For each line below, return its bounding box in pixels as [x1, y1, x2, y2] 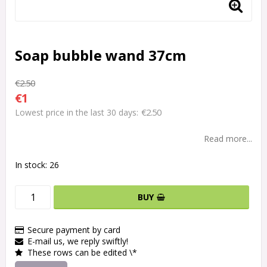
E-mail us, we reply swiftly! [27, 235, 128, 247]
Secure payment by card [27, 224, 120, 236]
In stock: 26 [15, 159, 59, 171]
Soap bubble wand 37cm [15, 45, 186, 66]
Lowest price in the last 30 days [15, 107, 136, 119]
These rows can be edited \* [27, 247, 137, 259]
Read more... [204, 133, 252, 145]
